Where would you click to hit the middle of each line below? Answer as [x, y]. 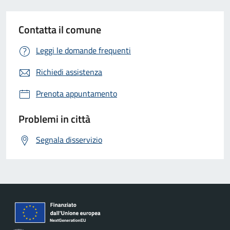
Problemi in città [54, 119]
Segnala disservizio [69, 139]
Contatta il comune [60, 29]
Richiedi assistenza [69, 72]
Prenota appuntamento [76, 93]
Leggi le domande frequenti [83, 50]
